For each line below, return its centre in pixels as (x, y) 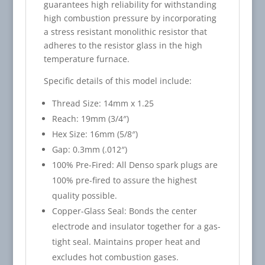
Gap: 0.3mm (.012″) (89, 149)
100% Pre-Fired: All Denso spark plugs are (135, 164)
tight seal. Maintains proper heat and (126, 241)
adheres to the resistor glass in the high (123, 45)
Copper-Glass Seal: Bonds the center (124, 211)
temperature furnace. (86, 59)
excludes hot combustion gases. (115, 257)
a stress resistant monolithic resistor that (125, 31)
